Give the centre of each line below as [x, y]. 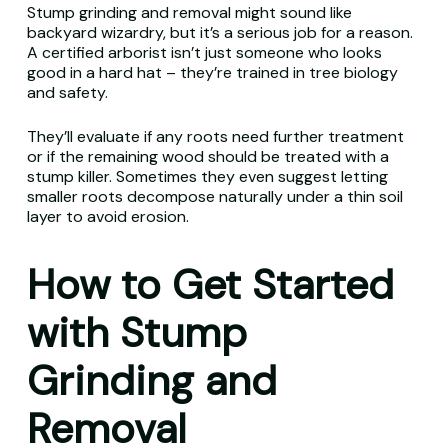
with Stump [136, 333]
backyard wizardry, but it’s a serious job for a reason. [219, 32]
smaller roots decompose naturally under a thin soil [214, 196]
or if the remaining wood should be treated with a [207, 156]
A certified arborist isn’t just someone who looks [204, 52]
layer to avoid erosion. [107, 216]
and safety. [69, 92]
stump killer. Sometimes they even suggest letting [207, 176]
